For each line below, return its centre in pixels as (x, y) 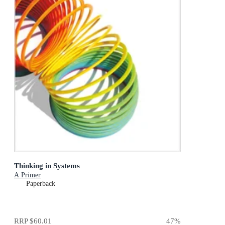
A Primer (27, 175)
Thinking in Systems (47, 165)
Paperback (41, 183)
